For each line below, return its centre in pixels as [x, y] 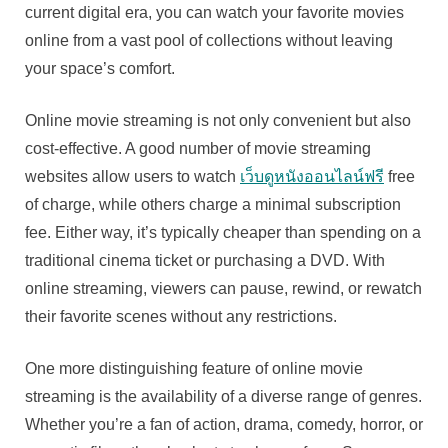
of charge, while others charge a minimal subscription [213, 205]
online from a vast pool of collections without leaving [209, 41]
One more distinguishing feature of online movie [194, 369]
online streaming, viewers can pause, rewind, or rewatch [223, 289]
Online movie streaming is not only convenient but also [218, 121]
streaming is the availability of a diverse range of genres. [223, 397]
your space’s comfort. [100, 69]
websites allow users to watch [132, 177]
